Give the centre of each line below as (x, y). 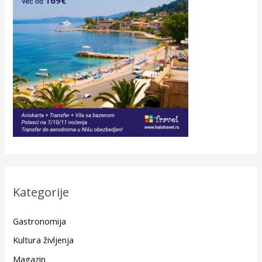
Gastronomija (40, 221)
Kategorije (41, 192)
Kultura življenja (44, 240)
